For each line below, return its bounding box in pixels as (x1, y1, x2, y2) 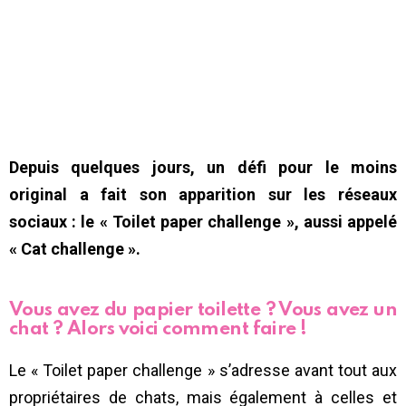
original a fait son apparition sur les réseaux (9, 184, 397, 204)
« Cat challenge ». (9, 238, 144, 258)
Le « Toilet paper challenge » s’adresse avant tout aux (9, 360, 397, 380)
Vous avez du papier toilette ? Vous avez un (9, 300, 397, 320)
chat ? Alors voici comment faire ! (9, 319, 307, 339)
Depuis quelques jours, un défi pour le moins (9, 157, 397, 177)
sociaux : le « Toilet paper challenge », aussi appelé (9, 211, 397, 231)
